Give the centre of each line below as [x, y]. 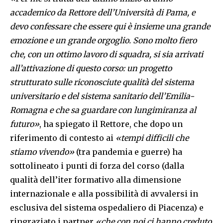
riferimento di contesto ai [63, 138]
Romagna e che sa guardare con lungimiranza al [103, 110]
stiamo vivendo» [42, 152]
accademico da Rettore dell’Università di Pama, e [103, 13]
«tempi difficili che [152, 138]
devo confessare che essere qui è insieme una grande [110, 27]
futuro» [25, 124]
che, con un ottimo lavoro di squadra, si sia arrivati [107, 55]
